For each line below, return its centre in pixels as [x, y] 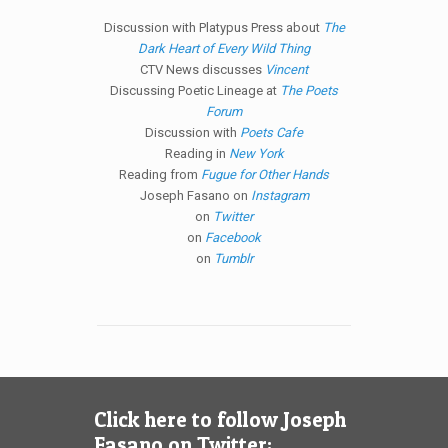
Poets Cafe [271, 132]
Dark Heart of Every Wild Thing [224, 48]
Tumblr [233, 258]
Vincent [286, 69]
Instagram [279, 195]
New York [256, 153]
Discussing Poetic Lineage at [195, 90]
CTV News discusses [202, 69]
